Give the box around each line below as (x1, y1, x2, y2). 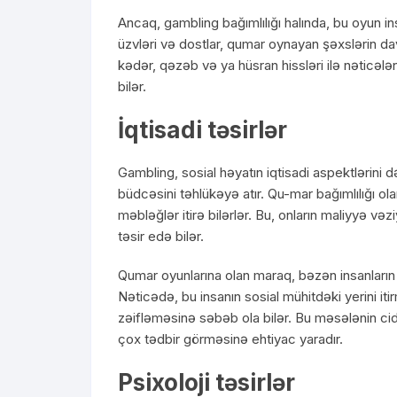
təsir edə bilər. (118, 228, 204, 245)
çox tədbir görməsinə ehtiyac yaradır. (118, 331, 343, 347)
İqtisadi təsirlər (118, 116, 287, 144)
